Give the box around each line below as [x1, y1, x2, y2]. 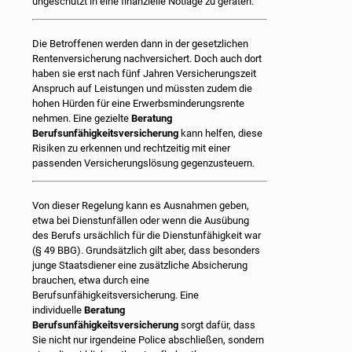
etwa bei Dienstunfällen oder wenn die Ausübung [32, 214, 249, 226]
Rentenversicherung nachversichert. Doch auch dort [32, 52, 262, 64]
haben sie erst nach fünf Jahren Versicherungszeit [32, 67, 256, 79]
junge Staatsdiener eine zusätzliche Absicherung [32, 258, 247, 271]
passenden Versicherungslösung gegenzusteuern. [32, 156, 255, 169]
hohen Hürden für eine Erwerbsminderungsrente [32, 97, 244, 109]
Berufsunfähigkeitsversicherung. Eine [32, 288, 199, 301]
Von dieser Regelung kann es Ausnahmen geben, [32, 199, 249, 211]
